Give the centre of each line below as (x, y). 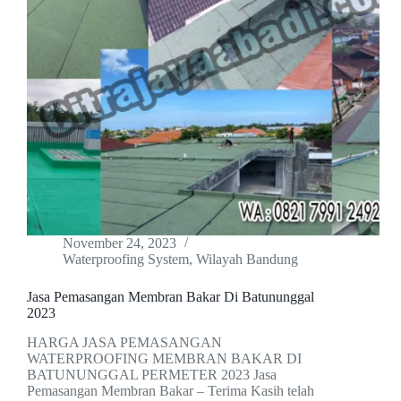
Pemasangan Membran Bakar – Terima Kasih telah (171, 391)
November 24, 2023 (119, 243)
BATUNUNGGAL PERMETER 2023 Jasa (152, 375)
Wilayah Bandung (247, 260)
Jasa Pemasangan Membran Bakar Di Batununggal (171, 297)
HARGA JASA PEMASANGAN (124, 343)
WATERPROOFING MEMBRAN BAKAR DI (164, 359)
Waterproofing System (126, 260)
